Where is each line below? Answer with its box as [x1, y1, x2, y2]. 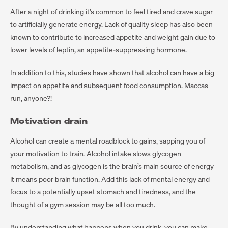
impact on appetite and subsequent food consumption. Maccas [10, 80, 208, 90]
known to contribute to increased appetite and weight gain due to [10, 32, 215, 42]
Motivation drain [10, 115, 88, 126]
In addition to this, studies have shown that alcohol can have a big [10, 67, 214, 77]
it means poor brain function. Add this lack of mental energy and [10, 174, 210, 184]
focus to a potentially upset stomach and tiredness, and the [10, 186, 196, 196]
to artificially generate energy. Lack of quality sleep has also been [10, 19, 213, 29]
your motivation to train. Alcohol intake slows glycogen [10, 148, 181, 158]
